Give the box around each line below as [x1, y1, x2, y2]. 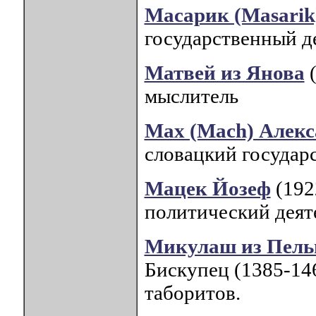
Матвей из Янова [144, 61, 305, 85]
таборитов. [144, 281, 241, 305]
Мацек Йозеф [144, 177, 271, 200]
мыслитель [144, 85, 238, 108]
